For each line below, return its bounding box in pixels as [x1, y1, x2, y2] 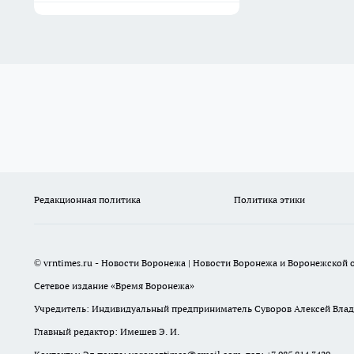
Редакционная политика [34, 194, 141, 205]
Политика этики [233, 194, 305, 205]
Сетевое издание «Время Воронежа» [34, 280, 194, 292]
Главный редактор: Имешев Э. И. [34, 326, 179, 337]
